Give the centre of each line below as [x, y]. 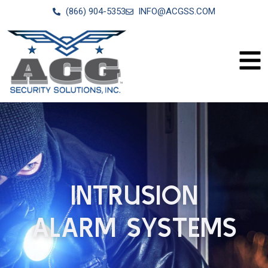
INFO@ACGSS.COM [176, 11]
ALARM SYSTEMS [134, 227]
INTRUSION [134, 195]
